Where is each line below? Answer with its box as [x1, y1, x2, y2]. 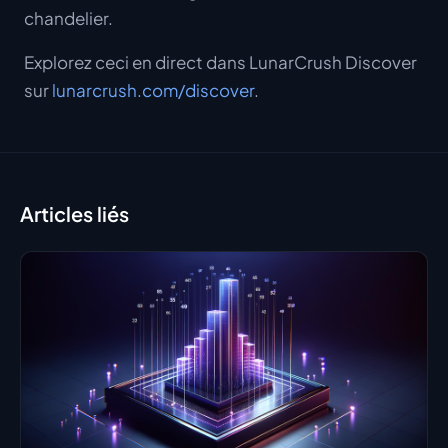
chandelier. [24, 7, 113, 30]
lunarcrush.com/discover [52, 79, 254, 102]
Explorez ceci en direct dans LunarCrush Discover [24, 51, 417, 74]
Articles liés [20, 201, 129, 227]
